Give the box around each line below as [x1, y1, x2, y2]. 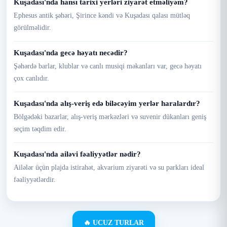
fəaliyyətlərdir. [14, 176, 56, 183]
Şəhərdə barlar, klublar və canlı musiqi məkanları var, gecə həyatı [14, 62, 202, 70]
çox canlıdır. [14, 74, 49, 82]
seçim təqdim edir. [14, 125, 66, 133]
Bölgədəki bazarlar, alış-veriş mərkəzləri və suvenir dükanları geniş [14, 113, 206, 121]
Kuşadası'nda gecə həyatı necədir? [14, 49, 128, 57]
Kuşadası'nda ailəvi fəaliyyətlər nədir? [14, 150, 141, 158]
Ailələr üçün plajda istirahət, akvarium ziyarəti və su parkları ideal [14, 164, 204, 171]
